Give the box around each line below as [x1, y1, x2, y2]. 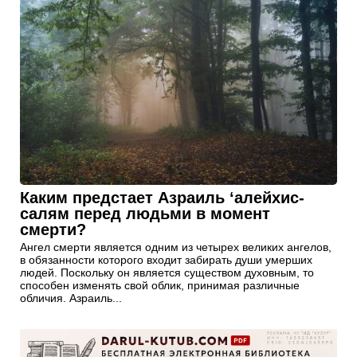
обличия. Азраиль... [20, 291, 122, 304]
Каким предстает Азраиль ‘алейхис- [20, 188, 304, 206]
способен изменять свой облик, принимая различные [20, 278, 300, 292]
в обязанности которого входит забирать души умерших [20, 253, 312, 266]
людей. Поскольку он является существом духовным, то [20, 265, 314, 279]
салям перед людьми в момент [20, 204, 270, 222]
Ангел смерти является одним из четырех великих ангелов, [20, 240, 331, 253]
